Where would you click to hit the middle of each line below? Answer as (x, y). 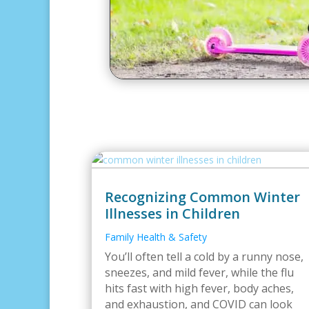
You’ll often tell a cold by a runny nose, (204, 257)
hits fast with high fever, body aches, (199, 288)
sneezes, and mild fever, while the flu (199, 272)
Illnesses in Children (172, 213)
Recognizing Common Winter (202, 197)
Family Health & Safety (156, 237)
